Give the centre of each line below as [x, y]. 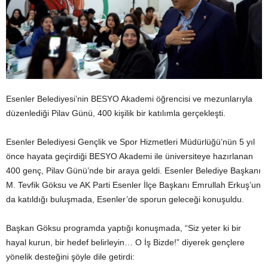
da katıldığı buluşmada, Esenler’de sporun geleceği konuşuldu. [125, 199]
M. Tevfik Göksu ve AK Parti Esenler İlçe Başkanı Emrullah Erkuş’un [133, 185]
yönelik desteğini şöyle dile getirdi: [70, 256]
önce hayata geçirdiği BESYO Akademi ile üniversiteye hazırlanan [130, 156]
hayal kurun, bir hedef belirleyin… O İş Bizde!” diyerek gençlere [125, 242]
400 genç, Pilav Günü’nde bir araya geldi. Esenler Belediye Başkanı [133, 170]
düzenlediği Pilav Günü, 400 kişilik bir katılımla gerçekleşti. [116, 113]
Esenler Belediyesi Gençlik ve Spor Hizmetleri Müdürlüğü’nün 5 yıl [130, 141]
